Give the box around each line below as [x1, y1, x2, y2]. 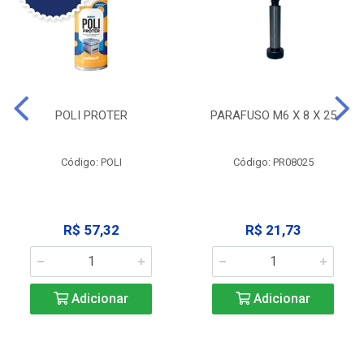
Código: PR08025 [232, 156, 314, 169]
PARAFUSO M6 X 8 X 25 [210, 108, 336, 123]
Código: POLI [60, 156, 122, 169]
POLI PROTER [54, 108, 128, 123]
